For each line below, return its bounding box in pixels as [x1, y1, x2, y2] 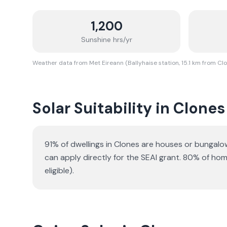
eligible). [45, 165, 74, 176]
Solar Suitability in [32, 98, 173, 118]
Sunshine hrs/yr [81, 35, 132, 44]
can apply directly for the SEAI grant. [45, 152, 181, 163]
